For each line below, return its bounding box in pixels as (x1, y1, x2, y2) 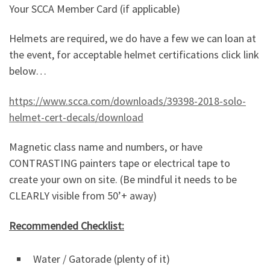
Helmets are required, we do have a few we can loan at (9, 31, 256, 46)
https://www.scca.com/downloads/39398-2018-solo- (9, 93, 246, 108)
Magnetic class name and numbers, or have (9, 140, 202, 154)
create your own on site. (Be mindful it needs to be (9, 172, 237, 187)
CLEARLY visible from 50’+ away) (9, 189, 157, 203)
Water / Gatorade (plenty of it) (33, 251, 170, 266)
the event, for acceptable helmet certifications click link (9, 48, 259, 62)
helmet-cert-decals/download (9, 110, 143, 124)
